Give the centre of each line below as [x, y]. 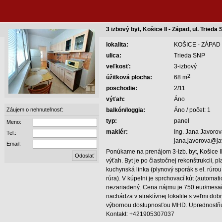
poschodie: [122, 88]
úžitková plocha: [129, 77]
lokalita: [117, 45]
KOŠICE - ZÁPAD [197, 45]
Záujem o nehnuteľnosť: [35, 110]
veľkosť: [118, 66]
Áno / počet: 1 [192, 110]
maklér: [117, 132]
